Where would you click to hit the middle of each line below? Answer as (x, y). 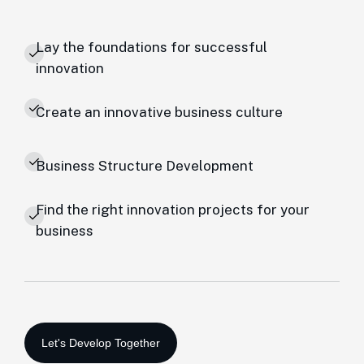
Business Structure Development (145, 166)
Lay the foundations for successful (152, 47)
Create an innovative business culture (159, 112)
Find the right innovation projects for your (173, 210)
